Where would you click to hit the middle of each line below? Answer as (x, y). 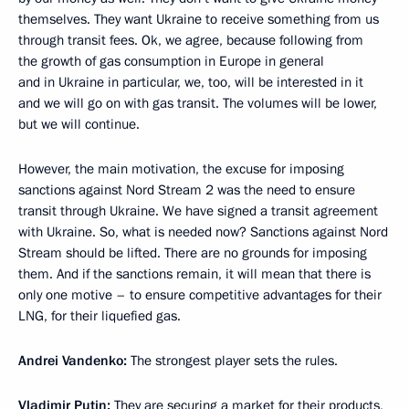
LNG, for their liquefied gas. (100, 315)
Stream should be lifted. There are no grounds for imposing (193, 252)
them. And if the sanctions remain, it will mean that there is (194, 273)
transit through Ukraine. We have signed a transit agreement (198, 210)
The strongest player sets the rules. (234, 360)
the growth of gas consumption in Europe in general (171, 61)
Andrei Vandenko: (74, 360)
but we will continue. (79, 124)
